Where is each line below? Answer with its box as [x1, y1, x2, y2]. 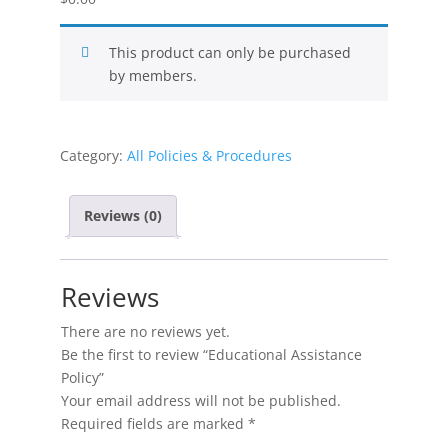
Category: [59, 146, 127, 165]
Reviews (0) [83, 206, 162, 225]
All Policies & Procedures [126, 146, 292, 165]
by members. [108, 66, 197, 85]
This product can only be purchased [108, 43, 351, 62]
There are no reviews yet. [60, 321, 230, 341]
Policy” [60, 367, 104, 387]
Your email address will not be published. [60, 390, 341, 410]
